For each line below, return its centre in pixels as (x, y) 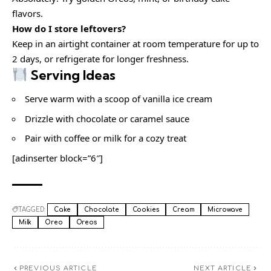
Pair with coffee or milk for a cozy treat (106, 138)
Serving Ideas (72, 75)
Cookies (146, 209)
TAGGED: (32, 209)
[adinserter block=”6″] (57, 158)
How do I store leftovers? (69, 28)
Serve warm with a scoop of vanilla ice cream (119, 99)
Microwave (225, 209)
